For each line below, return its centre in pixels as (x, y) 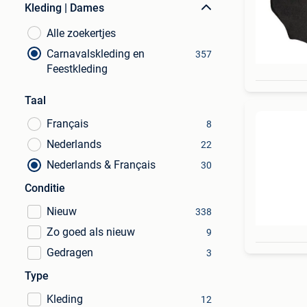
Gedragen (70, 253)
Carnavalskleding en (96, 54)
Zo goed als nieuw (91, 232)
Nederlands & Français (101, 165)
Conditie (45, 188)
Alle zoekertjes (81, 33)
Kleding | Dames (64, 8)
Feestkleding (77, 69)
